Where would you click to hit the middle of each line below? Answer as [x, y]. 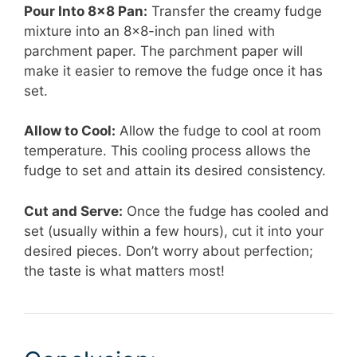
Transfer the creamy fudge [235, 11]
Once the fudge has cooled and [226, 211]
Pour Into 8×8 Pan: [86, 11]
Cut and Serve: [73, 211]
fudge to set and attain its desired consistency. [175, 171]
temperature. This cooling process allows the [167, 151]
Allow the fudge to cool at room [218, 131]
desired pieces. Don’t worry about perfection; [169, 251]
